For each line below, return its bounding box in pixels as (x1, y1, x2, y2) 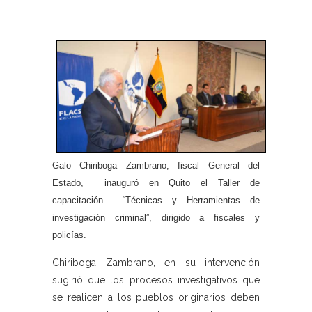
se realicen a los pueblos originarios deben (52, 291, 260, 303)
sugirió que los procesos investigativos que (52, 274, 260, 286)
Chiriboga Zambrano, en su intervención (52, 256, 260, 268)
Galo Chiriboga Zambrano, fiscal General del (52, 159, 260, 171)
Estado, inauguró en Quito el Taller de (52, 177, 260, 188)
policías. (52, 229, 86, 240)
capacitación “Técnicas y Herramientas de (52, 194, 260, 205)
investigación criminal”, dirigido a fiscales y (52, 212, 260, 223)
